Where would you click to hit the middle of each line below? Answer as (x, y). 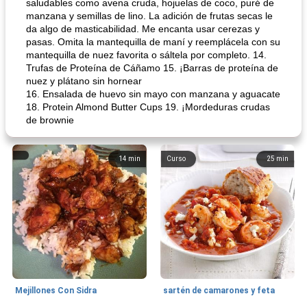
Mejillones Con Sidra (56, 291)
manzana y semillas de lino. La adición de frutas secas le (149, 16)
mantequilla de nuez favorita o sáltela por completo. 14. (146, 55)
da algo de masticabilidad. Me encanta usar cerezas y (143, 29)
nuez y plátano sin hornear (84, 81)
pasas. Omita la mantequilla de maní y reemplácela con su (153, 42)
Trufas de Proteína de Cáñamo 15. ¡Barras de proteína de (152, 68)
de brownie (50, 120)
